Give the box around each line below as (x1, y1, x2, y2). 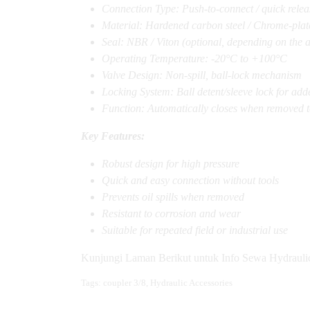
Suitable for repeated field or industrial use (102, 224, 288, 237)
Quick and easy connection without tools (102, 174, 279, 187)
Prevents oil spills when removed (102, 191, 244, 203)
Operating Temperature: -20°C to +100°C (102, 53, 287, 65)
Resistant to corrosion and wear (102, 208, 241, 220)
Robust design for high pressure (102, 158, 239, 170)
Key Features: (81, 130, 145, 143)
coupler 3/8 (103, 278, 146, 289)
